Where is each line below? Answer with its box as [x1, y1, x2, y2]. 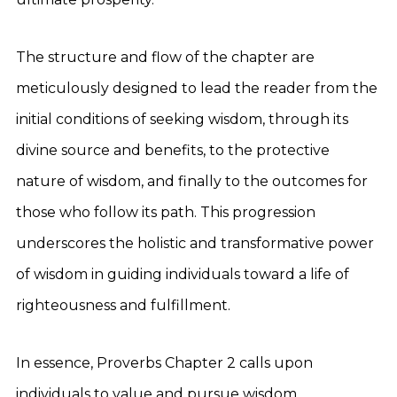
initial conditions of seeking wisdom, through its [16, 111, 348, 128]
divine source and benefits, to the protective [16, 142, 330, 159]
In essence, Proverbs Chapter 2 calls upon [16, 354, 313, 371]
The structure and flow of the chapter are [16, 49, 315, 66]
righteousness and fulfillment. [16, 297, 230, 314]
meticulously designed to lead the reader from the [16, 80, 378, 97]
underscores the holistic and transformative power [16, 235, 374, 252]
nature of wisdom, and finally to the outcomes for [16, 173, 368, 190]
